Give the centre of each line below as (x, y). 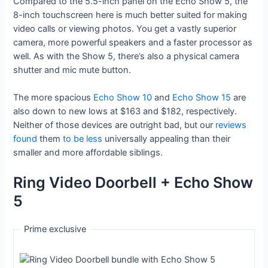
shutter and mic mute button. (72, 70)
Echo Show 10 (123, 98)
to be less (83, 139)
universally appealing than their (167, 139)
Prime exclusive (55, 229)
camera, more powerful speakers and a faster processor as (133, 42)
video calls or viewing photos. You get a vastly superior (125, 28)
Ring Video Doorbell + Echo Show (133, 183)
